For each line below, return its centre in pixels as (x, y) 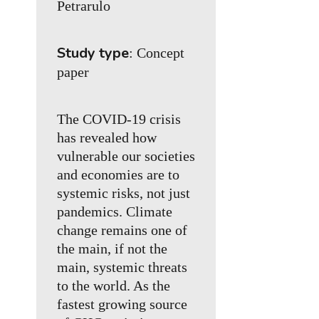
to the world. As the (114, 286)
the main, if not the (113, 249)
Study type (93, 53)
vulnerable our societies (126, 156)
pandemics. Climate (115, 212)
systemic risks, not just (124, 193)
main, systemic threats (122, 267)
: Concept (157, 53)
